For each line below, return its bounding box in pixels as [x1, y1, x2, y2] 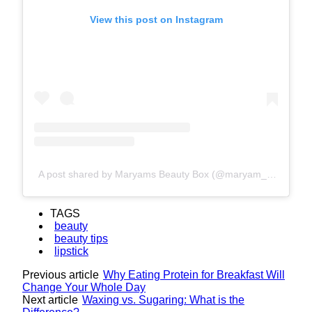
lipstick [54, 244, 88, 257]
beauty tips [54, 232, 108, 244]
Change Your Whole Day [22, 281, 146, 293]
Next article [22, 293, 78, 306]
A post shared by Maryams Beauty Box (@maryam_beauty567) [267, 168, 276, 180]
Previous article [22, 268, 99, 281]
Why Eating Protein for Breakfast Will [103, 268, 285, 281]
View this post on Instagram [89, 13, 223, 25]
